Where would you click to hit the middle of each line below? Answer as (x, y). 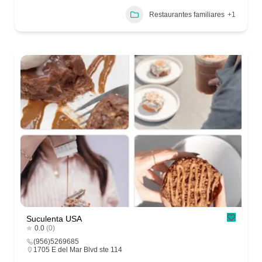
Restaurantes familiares (187, 14)
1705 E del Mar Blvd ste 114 (78, 250)
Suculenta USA (54, 219)
